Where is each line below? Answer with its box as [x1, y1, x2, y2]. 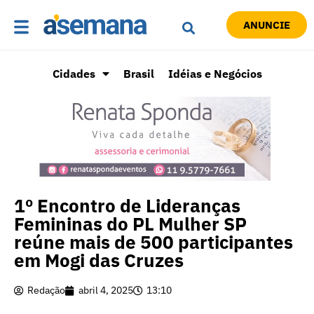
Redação [27, 284, 65, 297]
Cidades [52, 67, 95, 81]
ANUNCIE [243, 18, 290, 32]
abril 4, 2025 [78, 284, 133, 297]
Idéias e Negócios [168, 67, 262, 81]
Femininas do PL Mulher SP [14, 212, 247, 236]
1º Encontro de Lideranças [14, 193, 240, 218]
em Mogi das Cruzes [14, 248, 184, 273]
